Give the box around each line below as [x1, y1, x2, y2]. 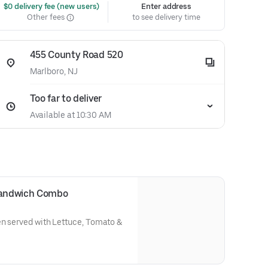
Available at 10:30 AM [29, 110, 111, 120]
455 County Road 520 [29, 49, 123, 60]
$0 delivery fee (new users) [1, 2, 100, 11]
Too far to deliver [29, 93, 102, 104]
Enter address [141, 2, 192, 11]
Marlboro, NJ [29, 66, 78, 76]
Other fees [27, 13, 66, 22]
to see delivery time [132, 13, 200, 22]
